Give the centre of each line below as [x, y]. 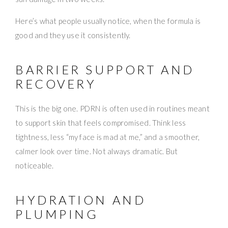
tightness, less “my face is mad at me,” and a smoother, [108, 137]
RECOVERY [56, 83]
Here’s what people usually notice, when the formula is [108, 21]
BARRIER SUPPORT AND [105, 69]
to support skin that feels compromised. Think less [101, 122]
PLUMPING [57, 214]
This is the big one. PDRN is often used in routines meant [112, 108]
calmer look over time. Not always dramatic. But [97, 151]
